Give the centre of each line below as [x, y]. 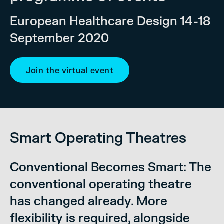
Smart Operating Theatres [98, 139]
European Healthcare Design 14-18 [110, 21]
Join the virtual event [70, 71]
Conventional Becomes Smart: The [111, 167]
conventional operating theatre [101, 184]
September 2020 [59, 38]
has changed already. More [89, 201]
